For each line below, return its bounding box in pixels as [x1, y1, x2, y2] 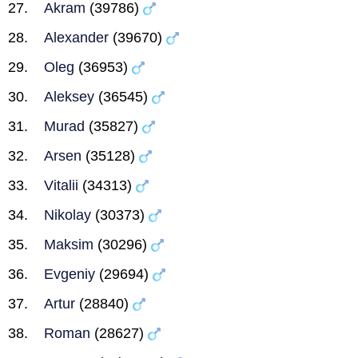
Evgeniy [44, 266, 95, 282]
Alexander [44, 30, 109, 46]
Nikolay [44, 207, 91, 223]
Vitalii [44, 177, 78, 193]
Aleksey [44, 89, 94, 105]
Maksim [44, 237, 93, 253]
